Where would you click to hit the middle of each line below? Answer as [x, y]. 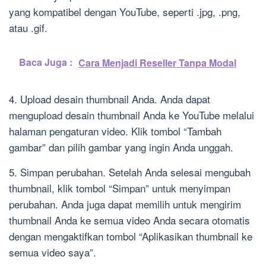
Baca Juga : [46, 62]
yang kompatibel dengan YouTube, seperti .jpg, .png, [125, 12]
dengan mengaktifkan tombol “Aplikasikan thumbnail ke [131, 236]
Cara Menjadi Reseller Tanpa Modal [157, 63]
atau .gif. [28, 28]
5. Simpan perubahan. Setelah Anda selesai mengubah [130, 172]
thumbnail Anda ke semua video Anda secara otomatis [129, 220]
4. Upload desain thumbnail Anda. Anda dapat [110, 99]
